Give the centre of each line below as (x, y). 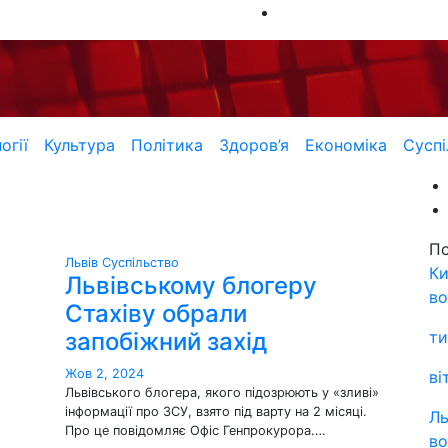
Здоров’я (253, 145)
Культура (79, 145)
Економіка (345, 145)
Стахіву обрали (156, 313)
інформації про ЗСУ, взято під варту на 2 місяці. (216, 411)
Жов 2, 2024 (104, 373)
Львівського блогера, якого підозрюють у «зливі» (222, 392)
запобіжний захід (166, 341)
